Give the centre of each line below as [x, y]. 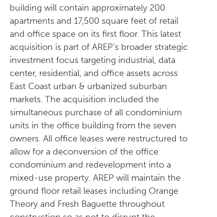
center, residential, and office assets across [94, 73]
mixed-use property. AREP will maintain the [95, 178]
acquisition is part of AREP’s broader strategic [99, 47]
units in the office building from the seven [93, 125]
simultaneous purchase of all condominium [96, 112]
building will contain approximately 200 [87, 8]
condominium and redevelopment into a [90, 165]
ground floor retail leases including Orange [94, 191]
